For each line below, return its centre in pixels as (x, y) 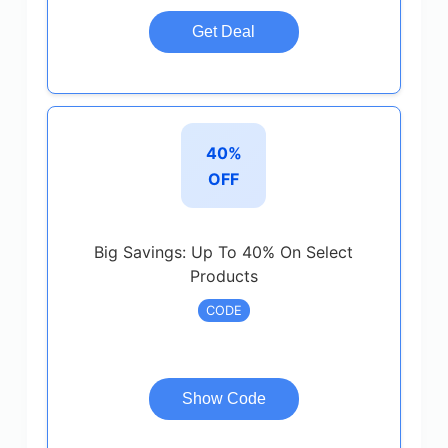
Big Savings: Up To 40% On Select (224, 252)
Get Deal (224, 31)
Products (223, 276)
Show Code (223, 398)
